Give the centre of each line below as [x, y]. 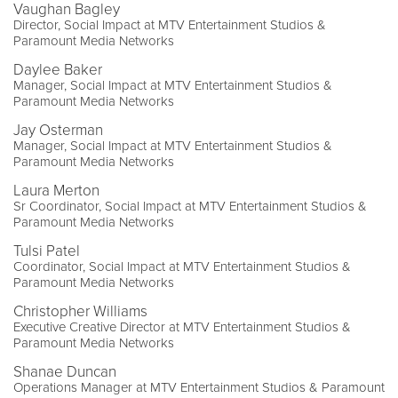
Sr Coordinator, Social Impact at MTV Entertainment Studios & [190, 207]
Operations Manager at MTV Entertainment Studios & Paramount [199, 388]
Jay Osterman [58, 131]
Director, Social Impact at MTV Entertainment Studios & [170, 25]
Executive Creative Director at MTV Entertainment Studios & [182, 327]
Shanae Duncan [65, 372]
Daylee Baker [58, 70]
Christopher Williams [80, 312]
